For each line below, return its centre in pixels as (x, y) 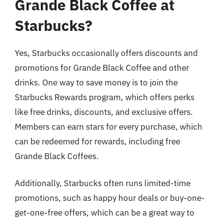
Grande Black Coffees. (57, 156)
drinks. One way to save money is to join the (96, 82)
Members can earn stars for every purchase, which (109, 126)
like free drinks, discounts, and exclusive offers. (104, 112)
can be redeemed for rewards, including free (97, 141)
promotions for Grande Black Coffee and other (102, 68)
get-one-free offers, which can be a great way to (105, 213)
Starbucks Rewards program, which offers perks (105, 97)
